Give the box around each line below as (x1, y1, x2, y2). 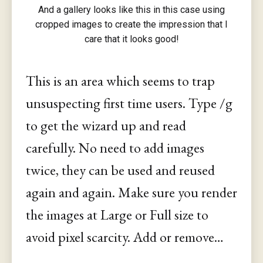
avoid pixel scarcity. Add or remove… (26, 228, 224, 247)
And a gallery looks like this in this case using (38, 4, 225, 16)
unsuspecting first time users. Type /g (26, 94, 232, 113)
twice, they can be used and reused (26, 161, 215, 180)
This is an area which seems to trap (26, 72, 215, 90)
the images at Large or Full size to (26, 205, 208, 224)
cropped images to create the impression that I (35, 19, 228, 31)
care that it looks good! (84, 33, 179, 45)
